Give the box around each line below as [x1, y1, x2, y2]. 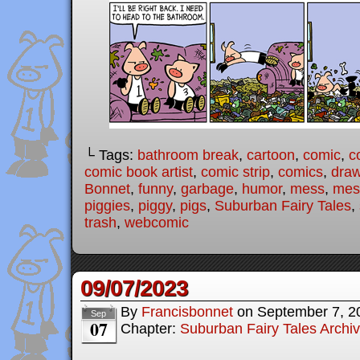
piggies [84, 198, 130, 214]
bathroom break [137, 147, 239, 163]
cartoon [247, 147, 295, 163]
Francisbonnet [141, 304, 233, 320]
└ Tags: [84, 147, 137, 163]
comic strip [201, 164, 270, 180]
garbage [181, 181, 234, 197]
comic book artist [84, 164, 193, 180]
